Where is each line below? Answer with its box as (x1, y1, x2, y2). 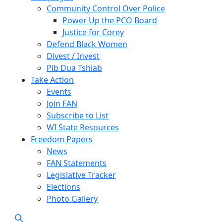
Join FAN (47, 98, 77, 109)
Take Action (31, 74, 74, 85)
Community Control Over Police (47, 3, 165, 14)
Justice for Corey (62, 27, 124, 38)
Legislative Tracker (47, 169, 116, 180)
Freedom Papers (31, 134, 93, 145)
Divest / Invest (47, 51, 100, 61)
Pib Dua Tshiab (47, 62, 102, 73)
